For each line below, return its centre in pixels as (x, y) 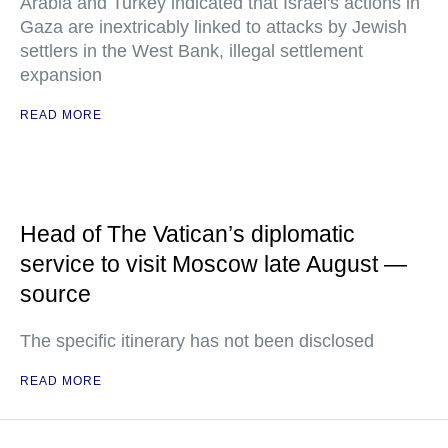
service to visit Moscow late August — (213, 264)
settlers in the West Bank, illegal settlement (191, 51)
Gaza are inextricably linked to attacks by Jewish (213, 27)
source (55, 294)
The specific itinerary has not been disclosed (197, 341)
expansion (61, 75)
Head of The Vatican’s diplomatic (187, 234)
